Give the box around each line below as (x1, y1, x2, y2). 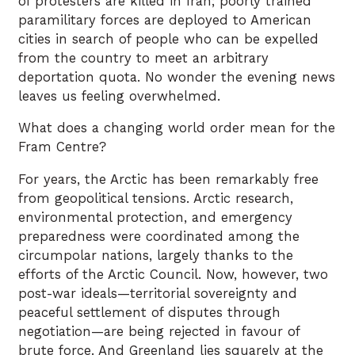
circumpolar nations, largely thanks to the (18, 247, 293, 263)
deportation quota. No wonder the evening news (18, 69, 335, 85)
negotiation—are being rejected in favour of (18, 323, 300, 339)
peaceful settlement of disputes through (18, 304, 281, 320)
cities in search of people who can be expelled (18, 31, 319, 47)
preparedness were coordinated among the (18, 228, 300, 244)
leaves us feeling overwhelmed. (18, 88, 220, 104)
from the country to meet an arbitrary (18, 50, 269, 66)
